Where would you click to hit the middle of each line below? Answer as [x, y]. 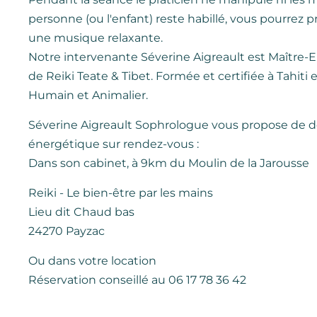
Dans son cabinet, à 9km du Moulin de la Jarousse [169, 163]
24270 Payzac [67, 231]
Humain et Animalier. [88, 96]
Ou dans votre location [92, 261]
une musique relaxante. [96, 38]
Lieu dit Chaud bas [81, 212]
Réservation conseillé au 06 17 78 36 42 [137, 280]
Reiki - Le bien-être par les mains [121, 193]
